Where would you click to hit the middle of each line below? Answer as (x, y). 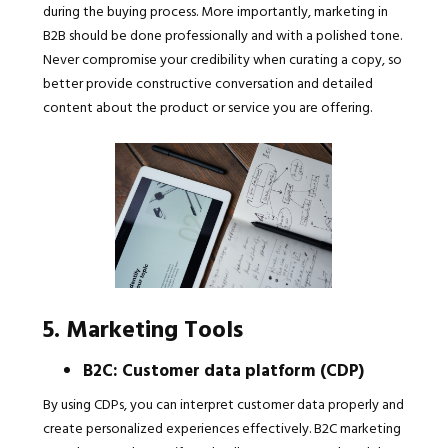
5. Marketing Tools (142, 328)
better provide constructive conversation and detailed (207, 83)
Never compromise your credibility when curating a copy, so (222, 59)
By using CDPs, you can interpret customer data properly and (223, 404)
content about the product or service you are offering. (207, 107)
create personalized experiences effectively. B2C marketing (221, 428)
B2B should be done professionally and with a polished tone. (222, 35)
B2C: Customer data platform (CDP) (223, 370)
